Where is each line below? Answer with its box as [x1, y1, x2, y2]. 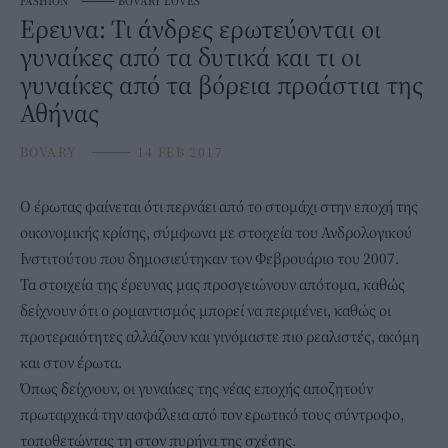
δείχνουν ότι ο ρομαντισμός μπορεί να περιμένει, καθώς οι [20, 300, 391, 321]
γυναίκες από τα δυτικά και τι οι [20, 40, 361, 74]
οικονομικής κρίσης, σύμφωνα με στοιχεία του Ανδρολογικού [20, 222, 412, 243]
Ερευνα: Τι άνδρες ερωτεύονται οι [20, 12, 381, 46]
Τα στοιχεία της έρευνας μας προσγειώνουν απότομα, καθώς [20, 274, 405, 295]
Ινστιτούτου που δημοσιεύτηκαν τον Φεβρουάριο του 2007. [20, 248, 399, 269]
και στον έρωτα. [20, 352, 122, 373]
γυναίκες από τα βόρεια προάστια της [20, 68, 423, 102]
